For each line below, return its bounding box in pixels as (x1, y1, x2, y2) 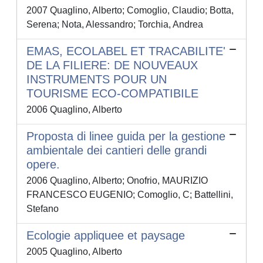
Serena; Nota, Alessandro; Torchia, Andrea (26, 19, 203, 30)
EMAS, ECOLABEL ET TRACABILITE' (26, 45, 225, 58)
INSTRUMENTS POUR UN (26, 73, 167, 86)
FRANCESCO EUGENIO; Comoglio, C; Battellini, (26, 190, 233, 200)
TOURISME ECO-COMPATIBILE (26, 87, 198, 100)
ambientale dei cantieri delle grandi (26, 144, 207, 157)
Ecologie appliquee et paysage (26, 229, 185, 242)
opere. (26, 158, 60, 171)
